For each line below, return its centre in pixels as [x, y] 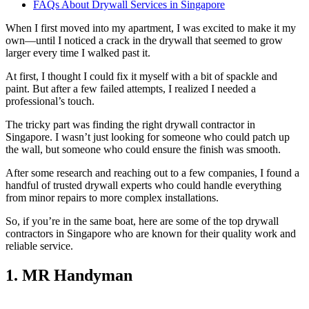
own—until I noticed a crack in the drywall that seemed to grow [144, 40]
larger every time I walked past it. [79, 52]
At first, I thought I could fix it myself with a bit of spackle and [141, 76]
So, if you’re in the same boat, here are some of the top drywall [142, 221]
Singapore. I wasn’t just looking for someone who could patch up [148, 137]
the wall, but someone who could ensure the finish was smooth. [143, 149]
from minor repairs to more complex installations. [113, 197]
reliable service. [41, 246]
